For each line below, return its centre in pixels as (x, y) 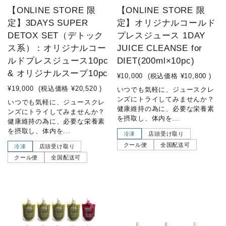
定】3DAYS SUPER (48, 23)
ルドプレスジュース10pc (58, 61)
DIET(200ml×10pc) (156, 61)
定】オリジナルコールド (166, 23)
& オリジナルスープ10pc (58, 74)
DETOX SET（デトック (56, 36)
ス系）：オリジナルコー (57, 48)
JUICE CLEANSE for (160, 48)
